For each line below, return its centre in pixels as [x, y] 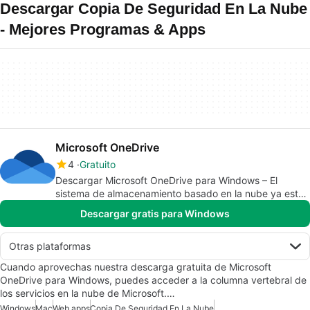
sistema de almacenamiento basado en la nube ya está [180, 193]
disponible [79, 207]
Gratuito [98, 164]
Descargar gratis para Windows [155, 213]
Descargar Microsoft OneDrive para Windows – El [166, 180]
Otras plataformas [50, 246]
